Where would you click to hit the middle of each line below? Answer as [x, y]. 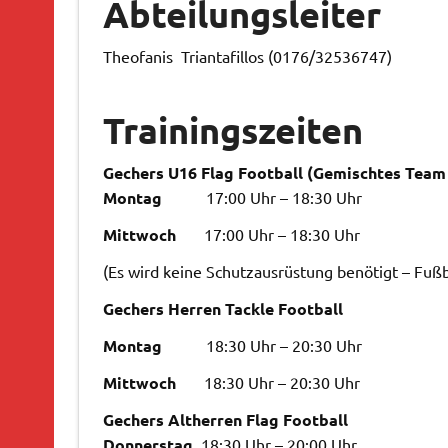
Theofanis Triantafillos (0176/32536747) [247, 55]
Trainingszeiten [232, 129]
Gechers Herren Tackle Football [222, 308]
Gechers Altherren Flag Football [225, 419]
